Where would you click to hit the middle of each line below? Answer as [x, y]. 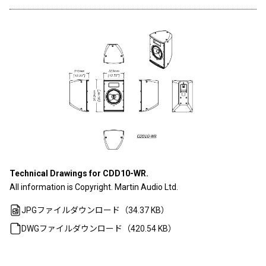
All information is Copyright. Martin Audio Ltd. [94, 187]
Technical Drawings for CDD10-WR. [79, 173]
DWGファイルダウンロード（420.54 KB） [99, 228]
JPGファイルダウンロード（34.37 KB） [95, 210]
